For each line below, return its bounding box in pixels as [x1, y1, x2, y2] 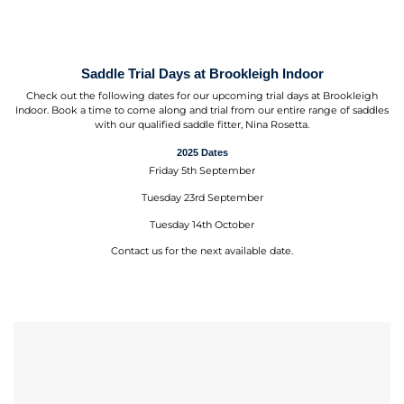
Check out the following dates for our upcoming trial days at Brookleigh [26, 90, 378, 103]
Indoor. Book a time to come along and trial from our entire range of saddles [15, 105, 389, 117]
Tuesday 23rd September [141, 191, 263, 204]
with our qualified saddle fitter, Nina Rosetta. [95, 119, 309, 132]
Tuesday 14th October [150, 218, 254, 231]
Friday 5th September [149, 165, 255, 178]
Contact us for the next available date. [111, 245, 293, 258]
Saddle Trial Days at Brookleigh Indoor [80, 66, 324, 81]
